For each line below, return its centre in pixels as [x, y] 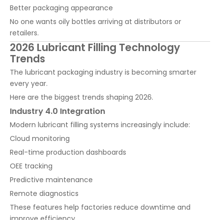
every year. [29, 84]
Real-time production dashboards [68, 152]
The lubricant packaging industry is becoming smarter [103, 72]
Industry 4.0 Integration [57, 111]
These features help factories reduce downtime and [100, 207]
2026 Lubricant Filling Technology [95, 48]
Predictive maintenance [51, 180]
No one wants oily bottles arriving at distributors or [96, 22]
